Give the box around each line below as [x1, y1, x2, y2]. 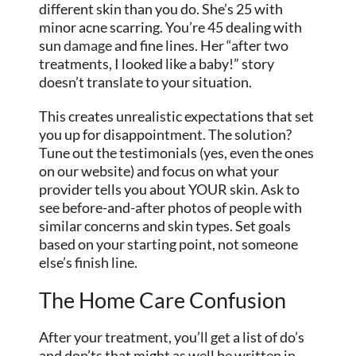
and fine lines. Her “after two [112, 36, 289, 54]
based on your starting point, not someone [39, 234, 299, 253]
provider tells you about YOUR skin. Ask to [39, 180, 300, 198]
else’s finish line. [39, 253, 138, 271]
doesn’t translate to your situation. [39, 72, 253, 91]
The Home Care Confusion [39, 286, 287, 313]
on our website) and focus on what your [39, 161, 280, 180]
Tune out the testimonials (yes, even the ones [39, 143, 315, 161]
